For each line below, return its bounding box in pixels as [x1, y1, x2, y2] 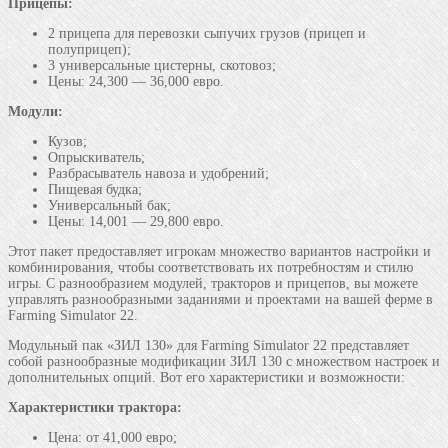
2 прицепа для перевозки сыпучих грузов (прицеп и [48, 25, 366, 41]
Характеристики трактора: [8, 399, 182, 415]
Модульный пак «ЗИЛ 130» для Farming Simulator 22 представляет [8, 337, 409, 353]
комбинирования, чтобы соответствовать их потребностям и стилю [8, 259, 413, 275]
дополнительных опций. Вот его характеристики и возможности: [8, 369, 405, 385]
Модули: [8, 103, 63, 119]
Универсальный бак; [48, 197, 171, 213]
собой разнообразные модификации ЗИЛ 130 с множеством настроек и [8, 353, 440, 369]
